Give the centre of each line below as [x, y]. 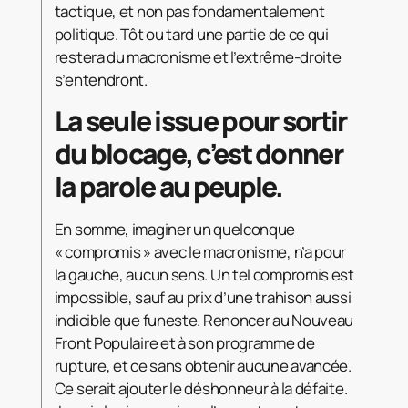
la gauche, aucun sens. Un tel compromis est [204, 274]
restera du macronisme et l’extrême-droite [198, 56]
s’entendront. [101, 79]
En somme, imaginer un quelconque [175, 229]
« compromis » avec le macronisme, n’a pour [200, 251]
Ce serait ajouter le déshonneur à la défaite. [201, 388]
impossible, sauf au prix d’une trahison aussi [203, 297]
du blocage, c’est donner [198, 153]
